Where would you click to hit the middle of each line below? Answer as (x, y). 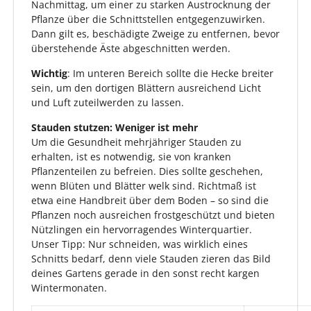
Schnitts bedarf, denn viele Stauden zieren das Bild (151, 259)
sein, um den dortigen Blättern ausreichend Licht (146, 88)
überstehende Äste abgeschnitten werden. (131, 49)
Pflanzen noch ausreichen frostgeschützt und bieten (153, 215)
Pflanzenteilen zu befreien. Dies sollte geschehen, (147, 171)
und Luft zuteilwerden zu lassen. (108, 103)
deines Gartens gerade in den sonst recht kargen (145, 274)
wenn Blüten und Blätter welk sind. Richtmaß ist (144, 186)
